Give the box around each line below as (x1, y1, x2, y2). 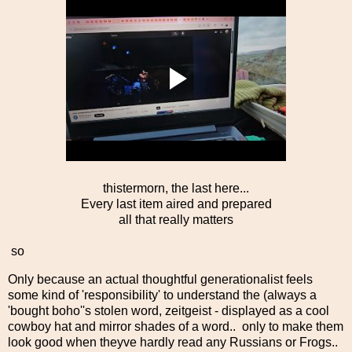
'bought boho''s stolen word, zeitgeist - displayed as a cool (8, 303, 329, 317)
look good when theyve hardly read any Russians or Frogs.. (8, 335, 338, 349)
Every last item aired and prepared (80, 196, 272, 211)
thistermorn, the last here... (103, 181, 249, 195)
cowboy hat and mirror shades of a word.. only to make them (8, 319, 343, 333)
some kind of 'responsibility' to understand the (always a (8, 288, 317, 302)
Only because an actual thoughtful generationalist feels (8, 272, 313, 286)
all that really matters (119, 212, 233, 226)
